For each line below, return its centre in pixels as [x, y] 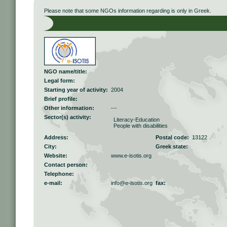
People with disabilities [141, 126]
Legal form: [60, 81]
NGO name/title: [66, 71]
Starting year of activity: [76, 90]
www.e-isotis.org [131, 156]
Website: [56, 156]
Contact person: [66, 165]
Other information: [69, 108]
